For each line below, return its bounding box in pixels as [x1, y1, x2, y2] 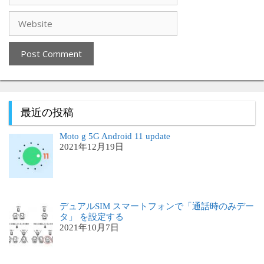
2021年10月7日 [60, 222, 120, 232]
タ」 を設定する [60, 212, 124, 222]
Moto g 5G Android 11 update [60, 131, 171, 141]
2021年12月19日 [60, 142, 124, 152]
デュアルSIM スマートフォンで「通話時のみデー [60, 201, 255, 211]
